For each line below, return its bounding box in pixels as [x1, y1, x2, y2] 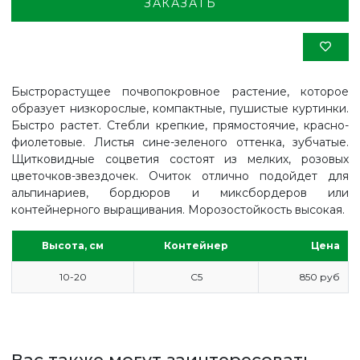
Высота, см [42, 239, 104, 252]
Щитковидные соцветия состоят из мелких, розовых [11, 151, 349, 166]
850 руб [299, 270, 340, 283]
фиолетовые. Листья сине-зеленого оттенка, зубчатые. [11, 134, 349, 149]
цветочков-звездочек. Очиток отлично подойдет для [11, 168, 349, 183]
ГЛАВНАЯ [26, 283, 88, 297]
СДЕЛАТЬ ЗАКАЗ [26, 339, 141, 354]
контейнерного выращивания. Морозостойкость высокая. [11, 202, 345, 217]
